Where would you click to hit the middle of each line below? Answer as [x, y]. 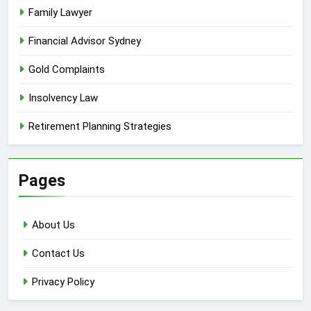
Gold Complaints [67, 70]
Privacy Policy [63, 282]
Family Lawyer [60, 13]
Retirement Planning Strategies [100, 127]
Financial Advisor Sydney [85, 41]
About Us [53, 225]
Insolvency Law [63, 98]
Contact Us [58, 254]
